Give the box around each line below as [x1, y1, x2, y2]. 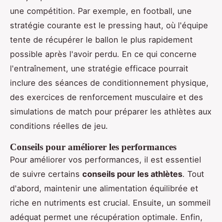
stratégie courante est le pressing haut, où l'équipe [10, 20, 208, 31]
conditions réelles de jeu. [10, 121, 108, 131]
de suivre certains [10, 169, 82, 179]
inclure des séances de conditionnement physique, [10, 78, 209, 88]
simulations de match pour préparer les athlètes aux [10, 107, 212, 117]
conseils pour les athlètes [82, 169, 182, 179]
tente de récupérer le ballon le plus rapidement [10, 35, 193, 45]
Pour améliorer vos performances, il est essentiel [10, 155, 201, 165]
